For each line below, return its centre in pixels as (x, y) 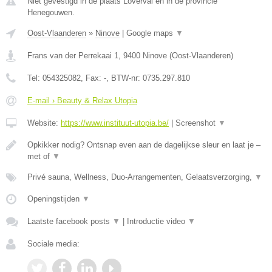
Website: (44, 123)
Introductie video (157, 221)
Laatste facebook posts (70, 221)
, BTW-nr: (124, 78)
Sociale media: (53, 244)
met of (40, 156)
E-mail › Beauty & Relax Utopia (82, 100)
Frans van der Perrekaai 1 (73, 56)
